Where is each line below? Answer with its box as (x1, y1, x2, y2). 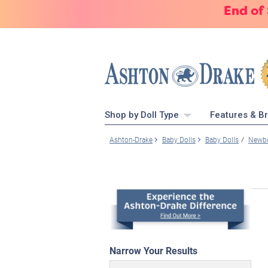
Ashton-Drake (109, 135, 153, 144)
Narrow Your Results (109, 243, 197, 257)
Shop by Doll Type (105, 109, 181, 120)
